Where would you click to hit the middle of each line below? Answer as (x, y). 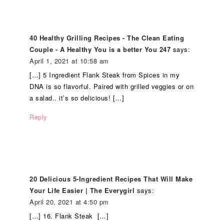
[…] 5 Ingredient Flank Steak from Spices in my (105, 75)
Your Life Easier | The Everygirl (82, 190)
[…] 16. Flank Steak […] (69, 216)
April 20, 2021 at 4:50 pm (69, 202)
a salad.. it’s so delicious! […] (77, 98)
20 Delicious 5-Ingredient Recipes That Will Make (111, 179)
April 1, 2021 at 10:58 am (69, 61)
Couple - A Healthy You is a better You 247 (100, 49)
